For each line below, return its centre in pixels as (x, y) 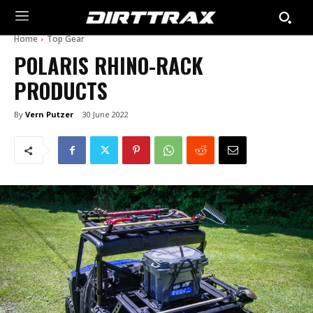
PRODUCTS (61, 90)
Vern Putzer (49, 114)
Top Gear (66, 39)
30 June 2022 (105, 115)
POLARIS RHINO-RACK (109, 65)
